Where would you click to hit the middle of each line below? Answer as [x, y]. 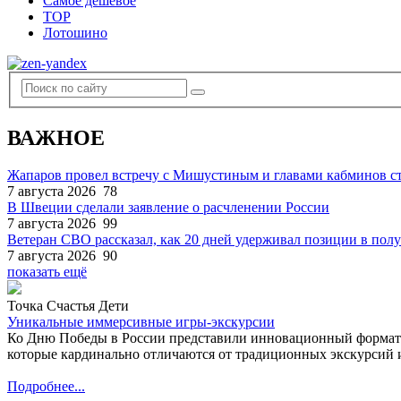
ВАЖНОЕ [56, 137]
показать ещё [47, 272]
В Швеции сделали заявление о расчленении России [168, 208]
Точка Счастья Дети [68, 306]
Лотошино [75, 33]
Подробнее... [46, 387]
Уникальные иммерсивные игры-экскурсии [141, 322]
